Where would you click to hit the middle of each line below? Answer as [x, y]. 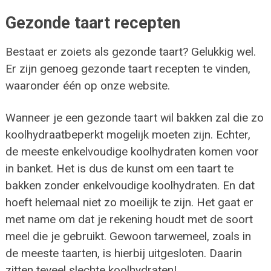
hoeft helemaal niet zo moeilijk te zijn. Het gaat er [129, 203]
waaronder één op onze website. [87, 86]
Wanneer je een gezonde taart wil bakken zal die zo [134, 118]
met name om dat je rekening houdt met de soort [129, 220]
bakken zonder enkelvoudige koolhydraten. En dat [130, 186]
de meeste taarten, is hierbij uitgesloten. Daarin [123, 253]
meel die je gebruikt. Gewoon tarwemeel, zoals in [128, 237]
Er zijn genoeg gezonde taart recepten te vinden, [128, 69]
